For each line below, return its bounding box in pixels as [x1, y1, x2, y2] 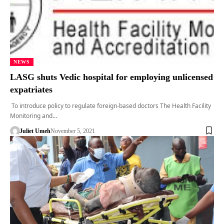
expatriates [10, 84, 52, 94]
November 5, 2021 [50, 127, 95, 134]
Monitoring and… [10, 111, 57, 120]
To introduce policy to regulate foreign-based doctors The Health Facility [10, 101, 211, 110]
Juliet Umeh [19, 127, 50, 134]
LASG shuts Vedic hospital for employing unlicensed [10, 71, 213, 82]
